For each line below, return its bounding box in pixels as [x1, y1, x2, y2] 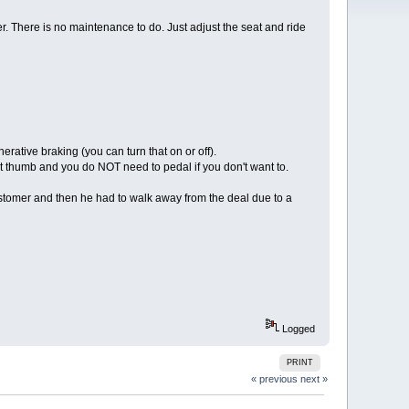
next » [299, 372, 328, 384]
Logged [278, 323, 315, 335]
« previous [250, 372, 298, 384]
